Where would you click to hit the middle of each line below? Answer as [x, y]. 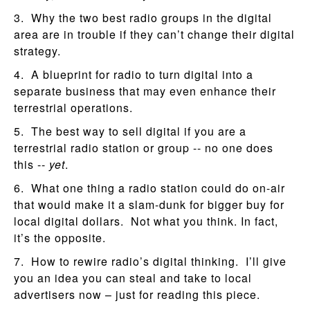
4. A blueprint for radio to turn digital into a [134, 74]
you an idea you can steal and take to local [133, 277]
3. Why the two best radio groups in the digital [143, 17]
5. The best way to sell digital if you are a [130, 131]
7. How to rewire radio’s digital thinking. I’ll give [150, 261]
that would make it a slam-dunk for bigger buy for [149, 204]
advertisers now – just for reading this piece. [137, 294]
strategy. [37, 51]
